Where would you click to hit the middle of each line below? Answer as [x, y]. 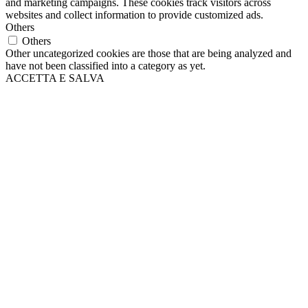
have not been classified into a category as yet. [106, 66]
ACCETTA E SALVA [55, 78]
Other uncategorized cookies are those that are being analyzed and [148, 54]
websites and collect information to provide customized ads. [134, 15]
